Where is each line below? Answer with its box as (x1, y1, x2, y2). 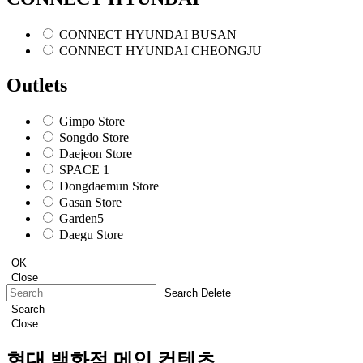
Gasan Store (59, 194, 122, 209)
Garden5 (59, 211, 104, 225)
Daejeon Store (59, 146, 132, 160)
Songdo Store (59, 130, 129, 144)
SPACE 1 (59, 162, 109, 177)
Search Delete (164, 286, 231, 299)
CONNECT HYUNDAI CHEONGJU (59, 44, 262, 58)
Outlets (6, 74, 67, 96)
